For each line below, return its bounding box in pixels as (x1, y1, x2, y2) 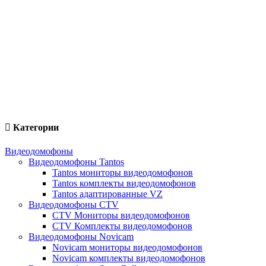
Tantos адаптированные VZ (52, 188, 163, 199)
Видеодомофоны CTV (28, 199, 119, 210)
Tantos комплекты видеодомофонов (52, 178, 196, 188)
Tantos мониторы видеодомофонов (52, 167, 193, 178)
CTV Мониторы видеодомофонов (52, 210, 190, 220)
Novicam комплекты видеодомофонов (52, 252, 205, 263)
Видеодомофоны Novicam (28, 231, 134, 242)
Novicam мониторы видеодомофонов (52, 242, 202, 252)
